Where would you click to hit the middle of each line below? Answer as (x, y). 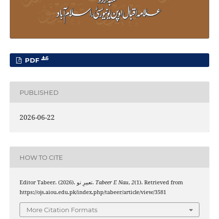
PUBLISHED (39, 92)
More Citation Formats (62, 209)
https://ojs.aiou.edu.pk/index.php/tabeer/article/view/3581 (93, 192)
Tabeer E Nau (112, 183)
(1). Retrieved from (158, 183)
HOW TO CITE (41, 157)
